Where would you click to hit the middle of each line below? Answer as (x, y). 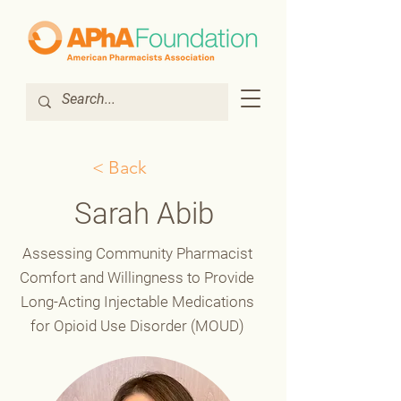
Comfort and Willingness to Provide (137, 277)
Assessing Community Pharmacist (137, 253)
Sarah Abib (144, 213)
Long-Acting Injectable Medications (137, 302)
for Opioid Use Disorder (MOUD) (137, 326)
